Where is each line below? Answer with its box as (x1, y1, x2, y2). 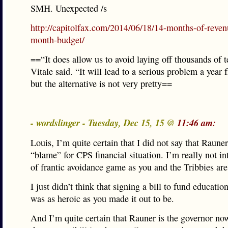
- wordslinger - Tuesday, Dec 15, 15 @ (31, 116, 177, 129)
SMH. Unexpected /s (31, 2, 107, 14)
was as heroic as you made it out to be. (31, 192, 174, 205)
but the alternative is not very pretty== (31, 77, 172, 90)
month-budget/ (31, 34, 84, 46)
